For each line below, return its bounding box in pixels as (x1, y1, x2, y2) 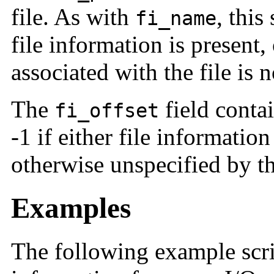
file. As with (11, 4, 135, 31)
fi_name (135, 7, 217, 30)
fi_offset (54, 100, 159, 122)
